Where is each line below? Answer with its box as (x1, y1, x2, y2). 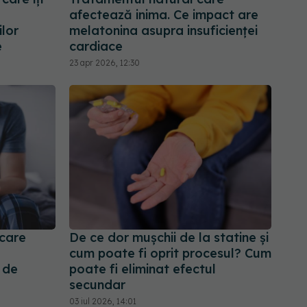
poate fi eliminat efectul (69, 261, 216, 278)
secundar (69, 277, 125, 293)
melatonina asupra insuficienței (69, 22, 258, 38)
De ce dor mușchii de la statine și (69, 230, 269, 246)
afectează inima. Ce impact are (69, 6, 258, 23)
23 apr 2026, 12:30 (69, 57, 140, 68)
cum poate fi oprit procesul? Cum (69, 245, 271, 262)
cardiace (69, 38, 123, 54)
